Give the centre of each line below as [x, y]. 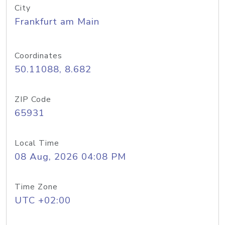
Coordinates [38, 56]
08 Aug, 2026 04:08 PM [70, 157]
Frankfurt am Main [57, 22]
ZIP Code [33, 99]
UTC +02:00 [43, 200]
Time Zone [36, 187]
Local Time [37, 143]
